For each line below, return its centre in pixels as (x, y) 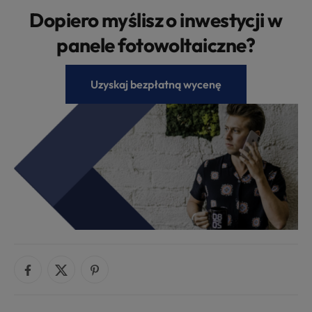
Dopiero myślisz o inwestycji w (156, 19)
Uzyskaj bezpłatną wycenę (156, 84)
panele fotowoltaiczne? (156, 45)
